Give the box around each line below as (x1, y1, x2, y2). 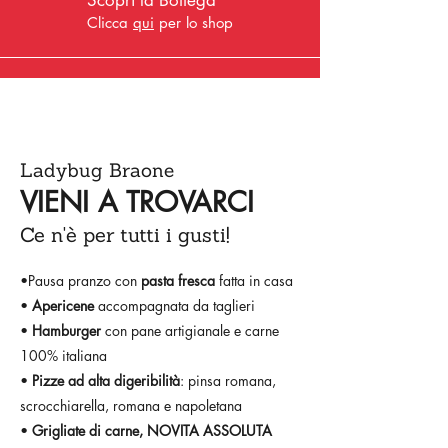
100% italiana (20, 346, 107, 365)
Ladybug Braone (20, 158, 174, 182)
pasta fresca (141, 271, 219, 290)
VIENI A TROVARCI (20, 184, 254, 220)
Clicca (87, 13, 133, 32)
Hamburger (32, 321, 101, 340)
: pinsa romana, (180, 371, 276, 390)
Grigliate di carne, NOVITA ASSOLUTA (32, 421, 272, 440)
